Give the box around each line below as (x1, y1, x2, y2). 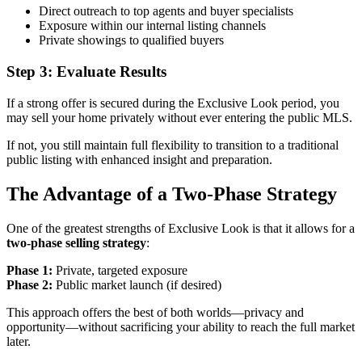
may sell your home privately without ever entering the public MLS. (6, 110, 352, 124)
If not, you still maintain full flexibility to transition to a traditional (6, 137, 339, 152)
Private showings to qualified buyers (39, 33, 224, 48)
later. (6, 334, 31, 348)
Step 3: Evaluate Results (6, 63, 166, 81)
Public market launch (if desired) (53, 277, 221, 292)
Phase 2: (6, 277, 53, 292)
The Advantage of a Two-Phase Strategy (6, 183, 337, 204)
